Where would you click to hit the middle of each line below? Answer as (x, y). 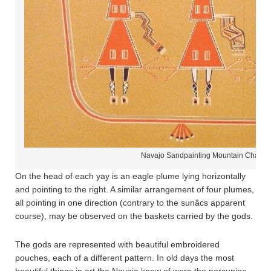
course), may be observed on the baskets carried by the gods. (134, 216)
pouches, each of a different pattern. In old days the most (125, 258)
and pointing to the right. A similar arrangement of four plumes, (135, 189)
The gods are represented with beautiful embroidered (117, 244)
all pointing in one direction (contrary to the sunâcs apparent (130, 203)
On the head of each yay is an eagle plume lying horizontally (130, 176)
